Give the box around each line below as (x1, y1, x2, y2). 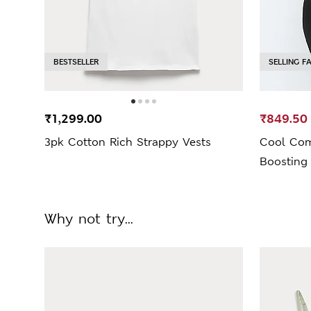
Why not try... (44, 209, 133, 228)
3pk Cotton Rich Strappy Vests (44, 134, 211, 149)
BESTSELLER (53, 56, 99, 67)
